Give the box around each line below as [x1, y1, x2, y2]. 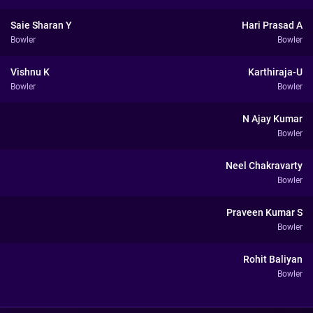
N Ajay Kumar [242, 113, 303, 124]
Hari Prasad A [242, 20, 303, 31]
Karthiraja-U [248, 66, 303, 78]
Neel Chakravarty [226, 160, 303, 171]
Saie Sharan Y [10, 20, 72, 31]
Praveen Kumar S [226, 207, 303, 218]
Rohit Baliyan [243, 254, 303, 265]
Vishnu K [10, 66, 50, 78]
